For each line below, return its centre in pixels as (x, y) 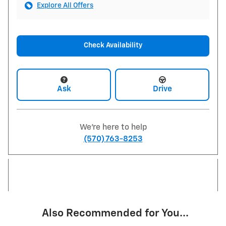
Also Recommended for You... (115, 213)
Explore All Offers (65, 6)
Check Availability (113, 46)
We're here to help (113, 127)
